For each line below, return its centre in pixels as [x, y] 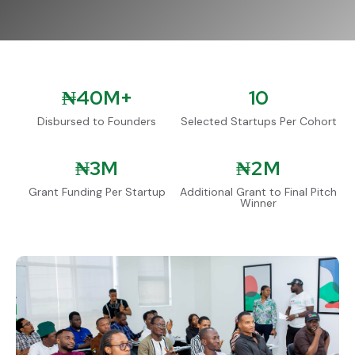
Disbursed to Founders [97, 121]
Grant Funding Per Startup [97, 192]
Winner [258, 203]
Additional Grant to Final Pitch [258, 192]
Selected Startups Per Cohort [258, 121]
